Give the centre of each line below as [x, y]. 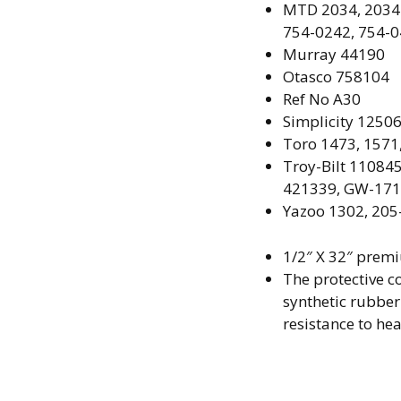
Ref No [307, 99]
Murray [311, 55]
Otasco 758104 [336, 77]
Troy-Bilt [316, 166]
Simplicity [320, 122]
